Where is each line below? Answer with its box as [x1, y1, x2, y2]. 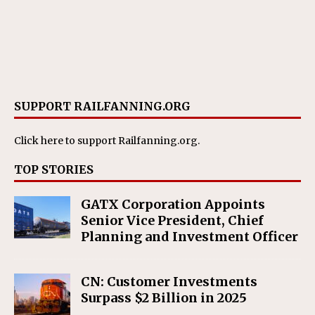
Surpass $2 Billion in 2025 [81, 289, 247, 306]
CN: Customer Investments [81, 273, 257, 290]
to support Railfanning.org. [63, 134, 200, 147]
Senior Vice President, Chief [81, 212, 264, 229]
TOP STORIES [14, 162, 94, 176]
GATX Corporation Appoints [81, 195, 265, 212]
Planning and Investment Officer [81, 228, 298, 245]
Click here [14, 134, 63, 147]
